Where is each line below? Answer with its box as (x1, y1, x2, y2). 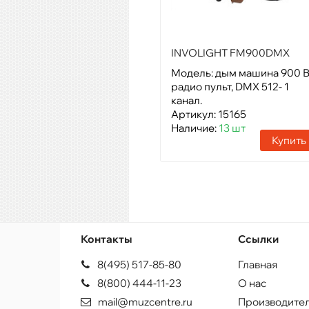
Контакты (81, 232, 132, 246)
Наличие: (171, 121, 219, 134)
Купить (272, 133, 306, 147)
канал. (171, 93, 202, 107)
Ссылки (238, 232, 279, 246)
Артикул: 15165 (171, 107, 246, 121)
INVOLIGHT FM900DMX (171, 46, 290, 59)
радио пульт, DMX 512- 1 (171, 79, 289, 93)
